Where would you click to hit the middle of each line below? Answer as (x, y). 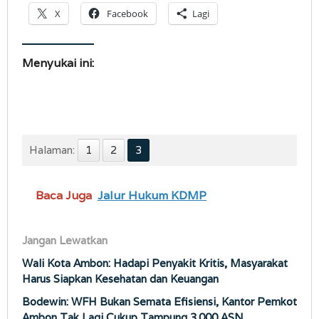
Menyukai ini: (58, 63)
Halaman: (52, 150)
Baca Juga (64, 196)
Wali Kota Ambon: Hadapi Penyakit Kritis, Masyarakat (155, 263)
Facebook (127, 14)
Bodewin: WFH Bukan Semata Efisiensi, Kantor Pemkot (159, 302)
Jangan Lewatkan (65, 241)
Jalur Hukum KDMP (152, 196)
